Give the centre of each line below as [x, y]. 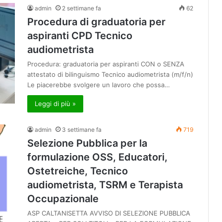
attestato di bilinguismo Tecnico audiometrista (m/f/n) [110, 75]
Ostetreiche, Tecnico [78, 171]
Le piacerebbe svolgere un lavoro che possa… [99, 85]
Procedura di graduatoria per [96, 22]
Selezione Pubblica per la [87, 143]
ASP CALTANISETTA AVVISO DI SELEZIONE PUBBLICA [109, 213]
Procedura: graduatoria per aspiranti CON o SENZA [106, 64]
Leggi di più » [55, 104]
